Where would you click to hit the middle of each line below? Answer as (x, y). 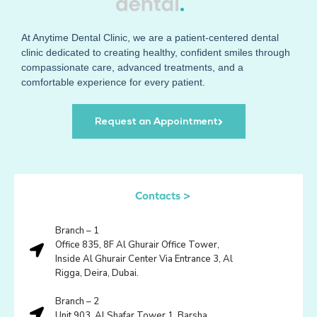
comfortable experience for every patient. (113, 82)
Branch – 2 (77, 302)
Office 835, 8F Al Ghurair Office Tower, (138, 245)
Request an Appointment (156, 122)
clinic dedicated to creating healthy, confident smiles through (156, 53)
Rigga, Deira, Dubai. (97, 273)
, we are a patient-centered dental (203, 38)
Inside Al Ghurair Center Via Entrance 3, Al (144, 259)
